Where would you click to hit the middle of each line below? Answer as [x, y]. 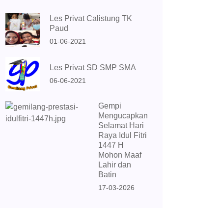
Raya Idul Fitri [123, 136]
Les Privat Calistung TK [91, 18]
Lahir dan [115, 165]
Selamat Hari [121, 126]
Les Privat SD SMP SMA [93, 67]
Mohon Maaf [120, 155]
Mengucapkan [123, 116]
